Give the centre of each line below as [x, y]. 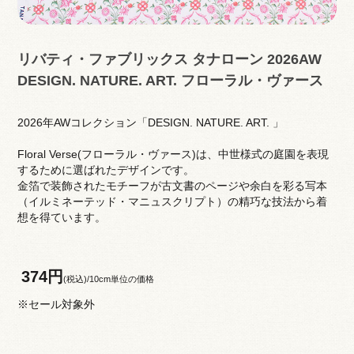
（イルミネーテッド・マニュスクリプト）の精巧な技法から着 [172, 201]
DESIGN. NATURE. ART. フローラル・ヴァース [170, 80]
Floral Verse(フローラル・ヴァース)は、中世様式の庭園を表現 [173, 154]
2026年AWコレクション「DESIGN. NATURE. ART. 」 [150, 122]
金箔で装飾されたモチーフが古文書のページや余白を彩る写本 [172, 185]
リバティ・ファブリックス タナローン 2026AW [169, 58]
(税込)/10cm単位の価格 [108, 279]
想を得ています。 [61, 217]
